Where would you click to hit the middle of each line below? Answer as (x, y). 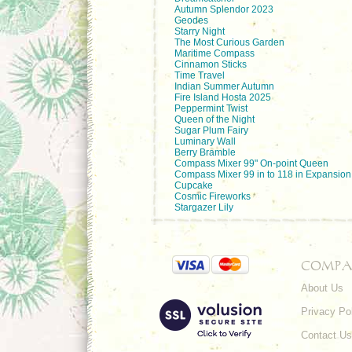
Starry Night (200, 31)
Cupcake (194, 185)
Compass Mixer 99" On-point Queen (251, 163)
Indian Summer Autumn (224, 86)
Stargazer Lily (204, 207)
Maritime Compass (214, 53)
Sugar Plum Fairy (211, 130)
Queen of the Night (214, 119)
